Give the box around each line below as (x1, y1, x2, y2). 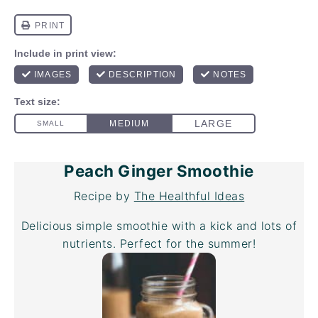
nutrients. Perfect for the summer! (62, 236, 256, 251)
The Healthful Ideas (133, 189, 245, 203)
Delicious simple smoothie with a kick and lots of (21, 219, 297, 233)
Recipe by (73, 189, 134, 203)
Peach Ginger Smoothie (64, 161, 254, 180)
